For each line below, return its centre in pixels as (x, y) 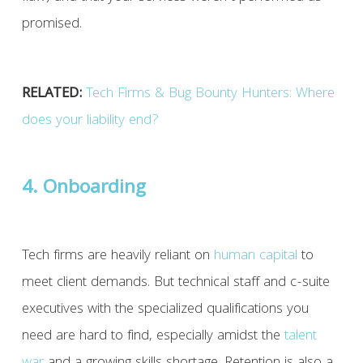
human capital (255, 257)
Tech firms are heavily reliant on (117, 257)
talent (300, 337)
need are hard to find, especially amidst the (153, 337)
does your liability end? (90, 122)
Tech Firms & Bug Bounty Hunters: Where (210, 95)
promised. (51, 25)
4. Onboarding (83, 190)
